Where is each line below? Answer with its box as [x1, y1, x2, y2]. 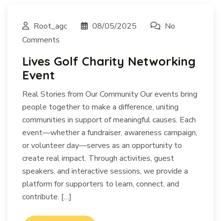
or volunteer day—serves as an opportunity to [22, 140, 182, 151]
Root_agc [32, 21, 69, 32]
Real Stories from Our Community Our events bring [22, 89, 197, 100]
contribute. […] [22, 191, 72, 202]
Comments [22, 35, 60, 45]
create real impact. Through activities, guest [22, 153, 174, 164]
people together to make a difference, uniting [22, 102, 179, 112]
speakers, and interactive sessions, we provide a [22, 166, 188, 177]
